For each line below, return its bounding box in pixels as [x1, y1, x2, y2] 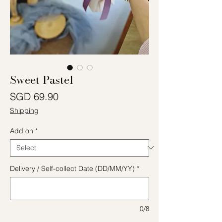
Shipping [10, 106, 39, 115]
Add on [10, 126, 33, 135]
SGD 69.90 [10, 90, 58, 103]
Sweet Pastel [10, 71, 73, 88]
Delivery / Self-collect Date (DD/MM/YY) [10, 164, 135, 173]
